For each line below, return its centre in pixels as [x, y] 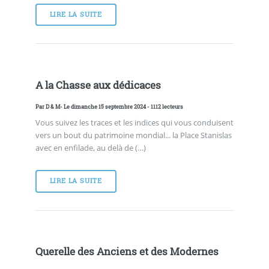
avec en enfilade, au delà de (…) [90, 147]
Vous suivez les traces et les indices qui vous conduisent [134, 122]
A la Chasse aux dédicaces [98, 85]
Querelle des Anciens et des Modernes [127, 252]
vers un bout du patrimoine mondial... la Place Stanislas [133, 135]
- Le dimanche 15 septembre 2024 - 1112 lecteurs [121, 107]
